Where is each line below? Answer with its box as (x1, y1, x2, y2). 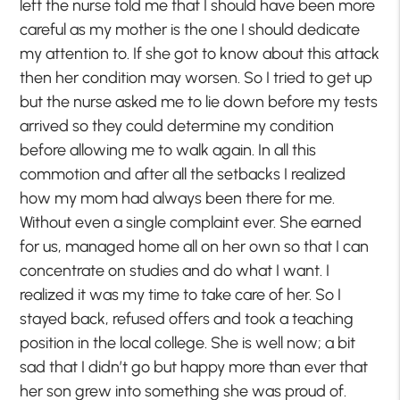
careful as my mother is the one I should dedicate (20, 20, 361, 40)
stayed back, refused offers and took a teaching (20, 309, 354, 329)
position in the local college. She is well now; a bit (20, 333, 356, 354)
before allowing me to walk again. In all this (20, 140, 317, 161)
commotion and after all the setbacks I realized (20, 164, 346, 185)
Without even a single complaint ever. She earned (20, 212, 362, 233)
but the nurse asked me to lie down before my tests (20, 92, 379, 112)
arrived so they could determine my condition (20, 116, 335, 137)
